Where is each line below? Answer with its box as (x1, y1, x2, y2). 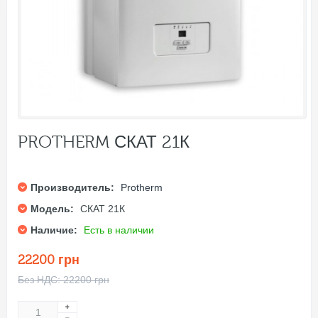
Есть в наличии (84, 224, 154, 236)
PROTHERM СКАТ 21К (18, 132, 190, 152)
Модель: (31, 202, 74, 214)
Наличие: (31, 224, 77, 236)
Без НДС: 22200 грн (18, 273, 109, 285)
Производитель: (31, 181, 114, 193)
